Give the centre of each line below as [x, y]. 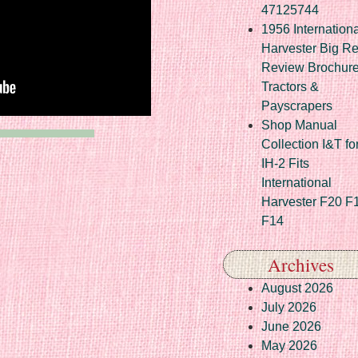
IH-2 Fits [285, 163]
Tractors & [290, 86]
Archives [301, 264]
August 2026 [297, 288]
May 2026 [289, 345]
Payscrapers [297, 105]
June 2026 [291, 326]
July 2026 [289, 307]
